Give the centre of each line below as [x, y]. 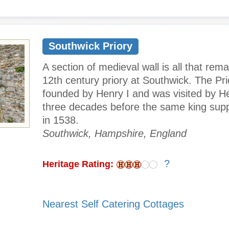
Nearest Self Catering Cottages [113, 204]
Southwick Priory [90, 46]
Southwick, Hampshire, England [114, 134]
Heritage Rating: [78, 164]
